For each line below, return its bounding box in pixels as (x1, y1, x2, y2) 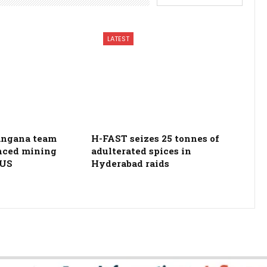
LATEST (107, 33, 129, 44)
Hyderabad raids (91, 157, 169, 169)
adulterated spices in (91, 144, 191, 157)
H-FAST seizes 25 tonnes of (91, 132, 219, 144)
